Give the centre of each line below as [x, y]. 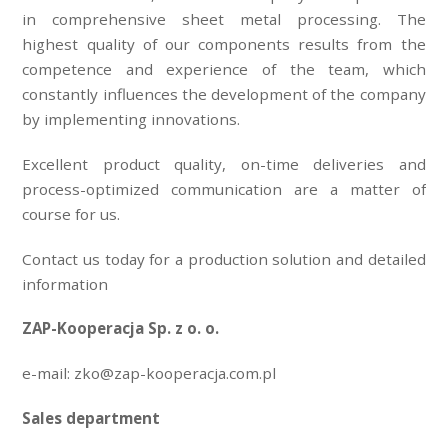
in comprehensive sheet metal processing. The [224, 19]
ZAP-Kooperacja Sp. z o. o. [121, 328]
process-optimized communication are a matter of [224, 188]
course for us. [71, 213]
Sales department [91, 417]
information [65, 283]
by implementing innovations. [131, 119]
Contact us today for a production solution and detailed [224, 258]
